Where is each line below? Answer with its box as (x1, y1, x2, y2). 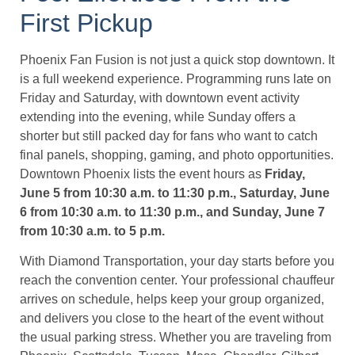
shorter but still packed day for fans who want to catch (20, 128, 318, 143)
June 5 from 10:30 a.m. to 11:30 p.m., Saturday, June (20, 185, 330, 200)
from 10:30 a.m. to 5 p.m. (20, 223, 165, 238)
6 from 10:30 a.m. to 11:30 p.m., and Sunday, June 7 (20, 204, 325, 219)
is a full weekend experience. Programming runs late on (20, 71, 331, 86)
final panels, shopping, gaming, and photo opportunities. (20, 147, 334, 162)
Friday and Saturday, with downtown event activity (20, 90, 300, 105)
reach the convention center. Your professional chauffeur (20, 273, 334, 288)
